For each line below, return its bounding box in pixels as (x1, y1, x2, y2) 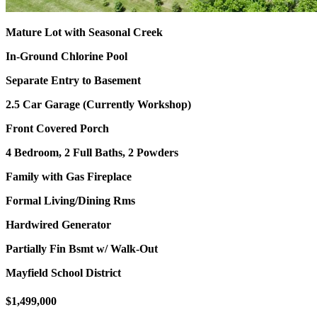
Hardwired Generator (6, 219, 111, 231)
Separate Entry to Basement (6, 74, 141, 87)
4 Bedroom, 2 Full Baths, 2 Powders (6, 146, 178, 159)
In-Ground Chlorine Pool (6, 50, 127, 63)
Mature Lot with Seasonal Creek (6, 26, 163, 39)
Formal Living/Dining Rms (6, 195, 135, 207)
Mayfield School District (6, 267, 121, 279)
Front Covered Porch (6, 122, 109, 135)
